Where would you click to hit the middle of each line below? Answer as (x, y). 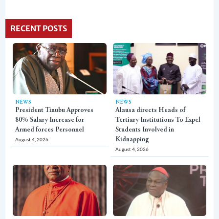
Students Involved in (144, 130)
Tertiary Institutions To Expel (158, 120)
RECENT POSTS (39, 28)
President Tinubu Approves (55, 110)
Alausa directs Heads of (150, 110)
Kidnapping (132, 140)
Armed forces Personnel (50, 130)
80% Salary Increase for (50, 120)
